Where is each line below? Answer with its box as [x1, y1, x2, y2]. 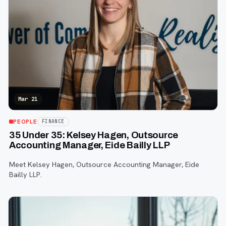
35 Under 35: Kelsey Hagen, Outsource [9, 130, 179, 140]
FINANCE [41, 118, 65, 125]
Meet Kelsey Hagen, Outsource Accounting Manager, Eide [9, 159, 199, 169]
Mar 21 [18, 95, 38, 102]
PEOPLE [13, 118, 37, 126]
